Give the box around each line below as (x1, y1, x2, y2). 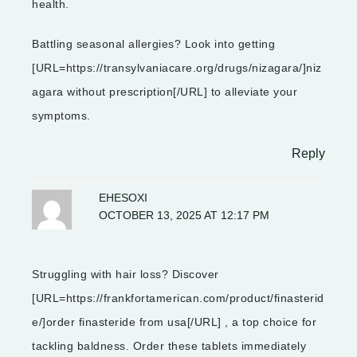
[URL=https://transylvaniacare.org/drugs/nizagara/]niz (32, 61, 322, 75)
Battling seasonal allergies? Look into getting (32, 37, 275, 51)
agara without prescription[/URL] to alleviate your (32, 85, 297, 99)
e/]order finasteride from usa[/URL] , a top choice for (32, 316, 316, 329)
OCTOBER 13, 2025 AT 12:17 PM (99, 210, 270, 222)
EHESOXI (99, 192, 148, 205)
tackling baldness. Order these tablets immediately (32, 339, 306, 353)
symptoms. (32, 109, 91, 123)
